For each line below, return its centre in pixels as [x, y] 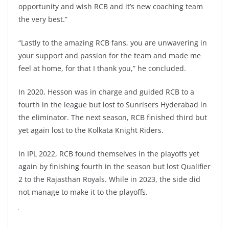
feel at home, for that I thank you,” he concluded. [102, 68]
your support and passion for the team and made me [110, 55]
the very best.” [43, 19]
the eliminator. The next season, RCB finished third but [113, 117]
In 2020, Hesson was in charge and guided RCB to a [106, 92]
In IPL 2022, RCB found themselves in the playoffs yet [109, 154]
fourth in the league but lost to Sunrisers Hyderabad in [113, 105]
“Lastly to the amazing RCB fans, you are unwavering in [113, 43]
